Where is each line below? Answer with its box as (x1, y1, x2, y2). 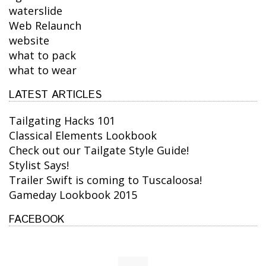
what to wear (9, 63, 77, 78)
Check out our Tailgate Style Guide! (9, 143, 189, 158)
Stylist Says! (9, 158, 69, 173)
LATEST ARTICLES (9, 87, 102, 103)
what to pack (9, 48, 76, 63)
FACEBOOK (9, 212, 64, 228)
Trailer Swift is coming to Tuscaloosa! (9, 173, 202, 188)
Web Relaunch (9, 18, 81, 33)
